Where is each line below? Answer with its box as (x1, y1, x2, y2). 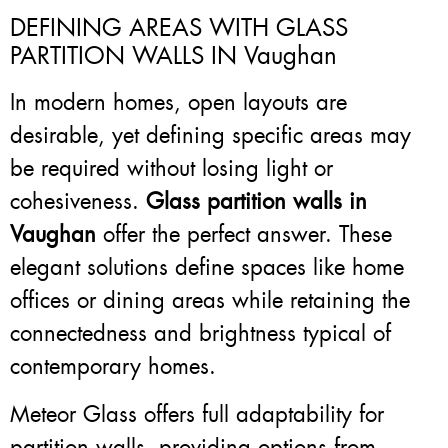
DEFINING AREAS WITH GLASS (10, 12, 348, 45)
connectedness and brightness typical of (10, 319, 391, 349)
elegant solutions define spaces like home (10, 253, 404, 283)
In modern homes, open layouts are (10, 88, 347, 118)
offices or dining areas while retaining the (10, 286, 410, 316)
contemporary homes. (10, 352, 216, 382)
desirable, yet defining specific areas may (10, 121, 411, 151)
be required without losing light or (10, 154, 333, 184)
